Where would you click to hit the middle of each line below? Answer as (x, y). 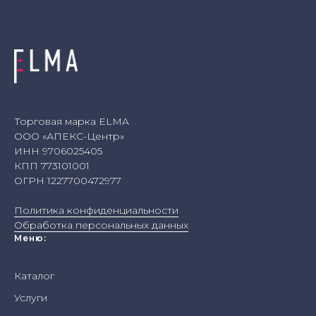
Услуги (31, 298)
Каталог (34, 276)
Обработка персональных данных (101, 225)
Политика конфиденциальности (96, 211)
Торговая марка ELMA (72, 122)
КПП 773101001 (52, 166)
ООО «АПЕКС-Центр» (69, 136)
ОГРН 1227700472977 (68, 181)
